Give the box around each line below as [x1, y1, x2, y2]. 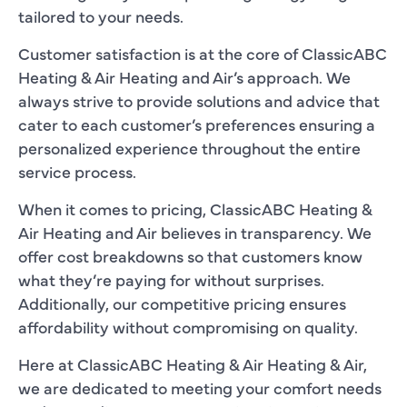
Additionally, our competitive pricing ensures [18, 291, 346, 314]
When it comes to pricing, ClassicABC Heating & [18, 196, 372, 220]
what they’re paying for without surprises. [18, 267, 324, 291]
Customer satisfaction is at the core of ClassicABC [18, 41, 387, 65]
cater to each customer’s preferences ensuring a [18, 112, 375, 135]
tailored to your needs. [18, 4, 184, 27]
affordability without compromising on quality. [18, 314, 358, 338]
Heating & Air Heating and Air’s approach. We [18, 65, 351, 88]
